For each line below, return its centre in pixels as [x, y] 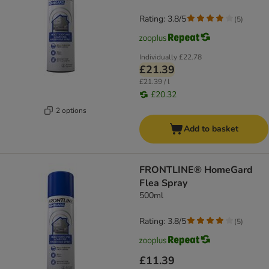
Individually [158, 57]
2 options [71, 110]
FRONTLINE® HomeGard [196, 170]
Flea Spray [163, 183]
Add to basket [211, 129]
